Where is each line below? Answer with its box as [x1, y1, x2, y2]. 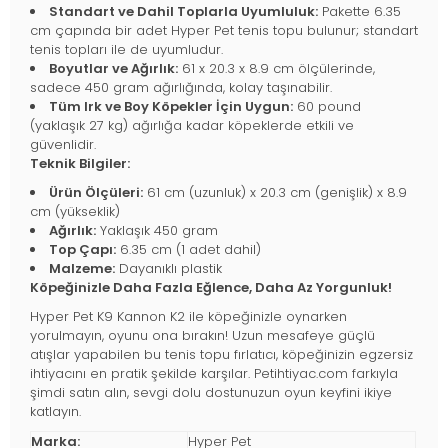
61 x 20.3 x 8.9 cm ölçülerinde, [178, 59, 375, 79]
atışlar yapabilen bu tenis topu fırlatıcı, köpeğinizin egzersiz [30, 345, 413, 365]
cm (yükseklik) [30, 202, 120, 222]
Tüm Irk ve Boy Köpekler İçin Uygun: [49, 97, 293, 117]
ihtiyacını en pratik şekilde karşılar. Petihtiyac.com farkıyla [30, 364, 398, 384]
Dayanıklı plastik [115, 259, 222, 279]
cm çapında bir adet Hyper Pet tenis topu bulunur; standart [30, 21, 418, 41]
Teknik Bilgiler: [30, 154, 130, 174]
